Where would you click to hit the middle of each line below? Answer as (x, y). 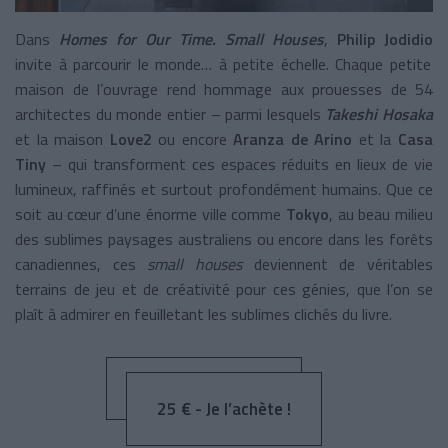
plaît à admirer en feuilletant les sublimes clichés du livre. (203, 314)
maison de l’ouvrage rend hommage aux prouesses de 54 (224, 89)
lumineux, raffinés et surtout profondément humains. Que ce (224, 189)
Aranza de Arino (293, 139)
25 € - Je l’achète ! (224, 409)
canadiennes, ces (81, 264)
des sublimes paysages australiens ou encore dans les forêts (224, 239)
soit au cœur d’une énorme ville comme (150, 214)
